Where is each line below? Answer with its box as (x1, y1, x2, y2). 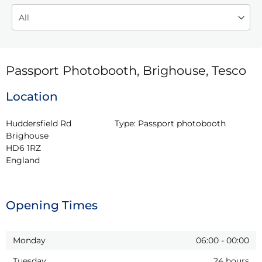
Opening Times (6, 198, 98, 212)
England (6, 154, 40, 166)
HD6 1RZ (6, 142, 41, 153)
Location (6, 89, 58, 104)
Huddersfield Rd (6, 118, 71, 129)
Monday (13, 235, 46, 246)
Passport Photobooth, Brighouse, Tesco (6, 63, 246, 78)
